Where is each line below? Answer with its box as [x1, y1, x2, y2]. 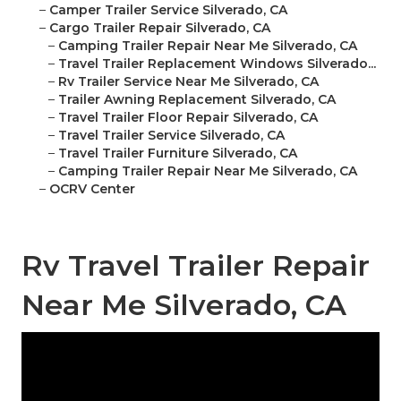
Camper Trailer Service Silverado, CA [49, 2, 287, 19]
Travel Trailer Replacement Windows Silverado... [58, 55, 376, 73]
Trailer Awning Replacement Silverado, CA [58, 91, 336, 108]
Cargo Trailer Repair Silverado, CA [49, 20, 270, 37]
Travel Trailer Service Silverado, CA [58, 127, 285, 144]
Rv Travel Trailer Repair [21, 248, 370, 284]
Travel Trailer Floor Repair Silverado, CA [58, 109, 318, 126]
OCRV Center [49, 181, 135, 198]
